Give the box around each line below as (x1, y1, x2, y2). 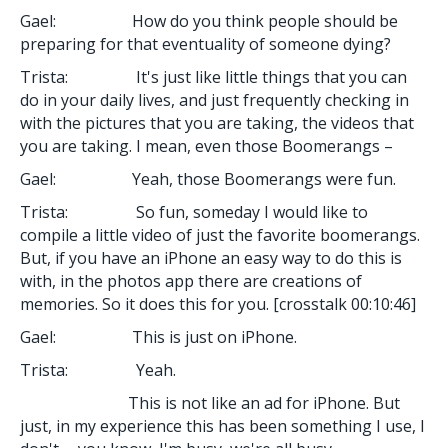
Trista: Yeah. (20, 358, 176, 381)
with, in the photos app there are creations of (20, 269, 362, 292)
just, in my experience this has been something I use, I (20, 414, 425, 437)
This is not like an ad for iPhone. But (20, 391, 400, 414)
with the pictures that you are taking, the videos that (20, 111, 414, 134)
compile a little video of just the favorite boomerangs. (20, 223, 420, 246)
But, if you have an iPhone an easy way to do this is (20, 246, 402, 269)
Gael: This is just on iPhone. (20, 325, 297, 348)
